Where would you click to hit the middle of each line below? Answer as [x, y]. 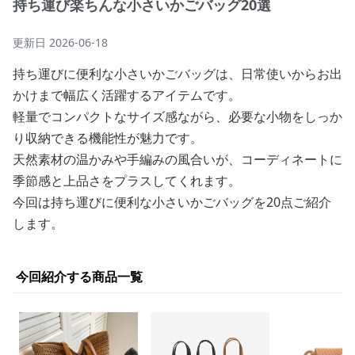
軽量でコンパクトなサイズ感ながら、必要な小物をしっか [177, 116]
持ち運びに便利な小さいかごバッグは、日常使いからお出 [177, 74]
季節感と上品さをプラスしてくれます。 [127, 181]
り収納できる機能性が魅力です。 [108, 138]
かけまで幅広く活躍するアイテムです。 [127, 95]
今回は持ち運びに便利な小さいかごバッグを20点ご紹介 [172, 202]
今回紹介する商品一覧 [79, 277]
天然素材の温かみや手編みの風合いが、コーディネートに [177, 159]
